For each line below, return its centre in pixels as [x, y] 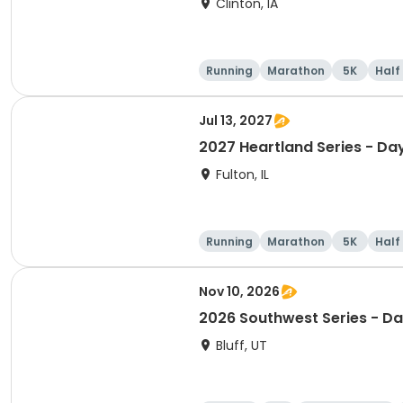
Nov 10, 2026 [239, 291]
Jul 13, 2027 [236, 121]
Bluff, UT [242, 345]
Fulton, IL [242, 175]
